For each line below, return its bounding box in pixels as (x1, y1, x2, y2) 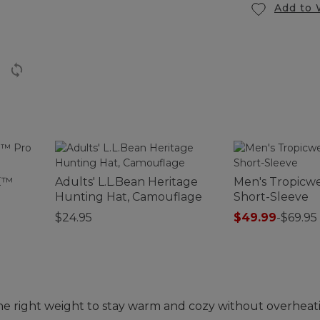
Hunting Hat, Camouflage (55, 189, 202, 204)
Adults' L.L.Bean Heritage (55, 174, 198, 189)
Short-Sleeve (234, 189, 309, 204)
